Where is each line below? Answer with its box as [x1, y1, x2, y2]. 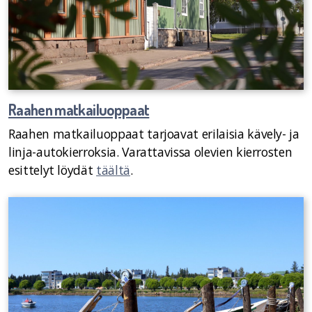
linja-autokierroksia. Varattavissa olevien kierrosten [8, 143, 292, 160]
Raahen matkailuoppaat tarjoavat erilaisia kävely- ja [8, 125, 299, 142]
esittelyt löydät [8, 161, 97, 178]
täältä [96, 161, 130, 178]
